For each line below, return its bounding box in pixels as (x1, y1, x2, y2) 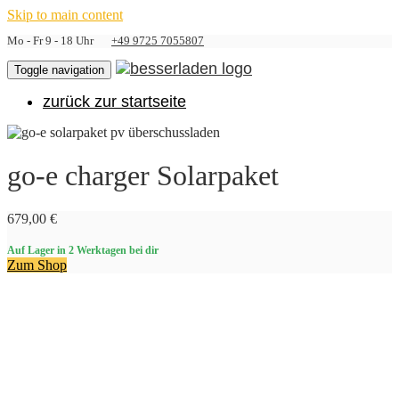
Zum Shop (7, 257, 67, 273)
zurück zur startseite (43, 92, 186, 110)
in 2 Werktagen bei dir (54, 244, 159, 257)
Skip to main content (7, 7, 123, 22)
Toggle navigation (14, 62, 104, 77)
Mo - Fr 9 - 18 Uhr (7, 34, 109, 47)
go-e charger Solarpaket (7, 159, 279, 192)
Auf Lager (7, 244, 54, 257)
